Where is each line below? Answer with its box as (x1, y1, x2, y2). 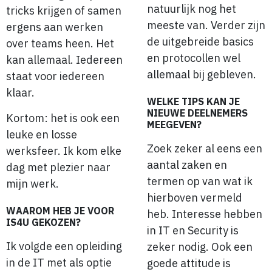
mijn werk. (6, 176, 59, 191)
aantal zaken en (147, 158, 227, 172)
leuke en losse (6, 127, 77, 141)
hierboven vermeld (147, 191, 242, 205)
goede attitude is (147, 256, 231, 271)
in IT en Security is (147, 223, 239, 238)
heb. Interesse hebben (147, 207, 262, 222)
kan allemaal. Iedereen (6, 53, 123, 67)
